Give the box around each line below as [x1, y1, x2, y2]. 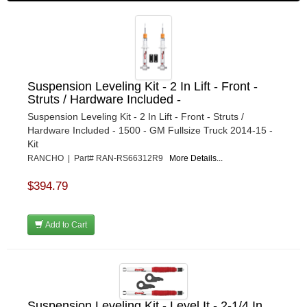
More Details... [169, 153, 223, 163]
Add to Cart [43, 219, 87, 230]
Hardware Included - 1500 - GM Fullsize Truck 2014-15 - [27, 124, 273, 136]
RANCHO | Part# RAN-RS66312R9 [27, 153, 169, 163]
